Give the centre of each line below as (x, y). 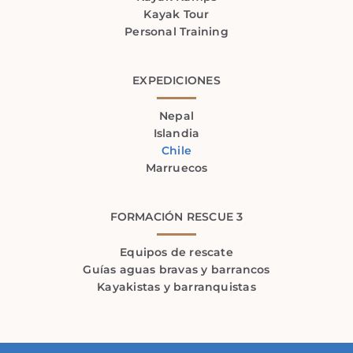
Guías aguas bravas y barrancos (176, 269)
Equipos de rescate (176, 252)
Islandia (176, 133)
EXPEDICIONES (176, 80)
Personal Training (176, 31)
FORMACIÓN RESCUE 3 (176, 216)
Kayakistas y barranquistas (176, 286)
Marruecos (176, 167)
